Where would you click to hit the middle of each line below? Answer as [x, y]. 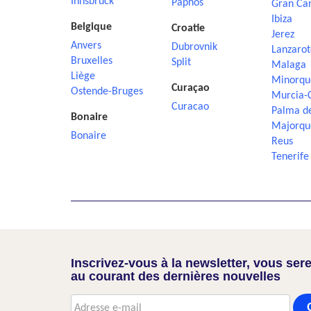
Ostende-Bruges [107, 92]
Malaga [289, 65]
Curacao [190, 107]
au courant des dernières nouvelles [176, 276]
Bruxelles [92, 61]
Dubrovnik [194, 47]
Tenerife [290, 157]
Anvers [86, 46]
